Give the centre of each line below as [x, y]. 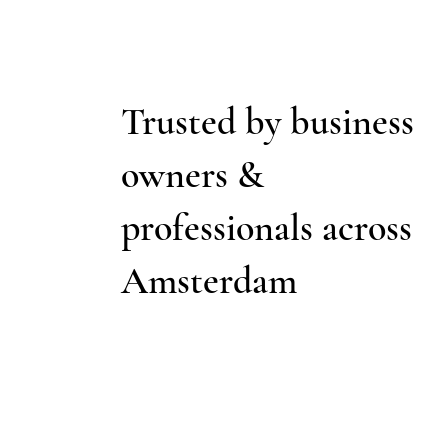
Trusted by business [268, 121]
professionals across [267, 227]
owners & [193, 174]
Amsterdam [209, 280]
